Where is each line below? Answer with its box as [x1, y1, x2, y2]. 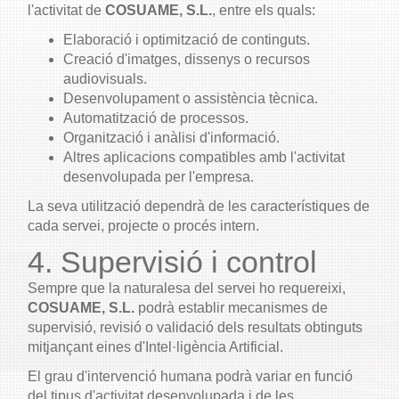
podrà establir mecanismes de [134, 300, 328, 315]
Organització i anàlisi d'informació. [63, 130, 280, 145]
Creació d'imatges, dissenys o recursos [63, 52, 310, 67]
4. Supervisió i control [28, 245, 317, 279]
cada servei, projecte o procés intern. [28, 218, 259, 233]
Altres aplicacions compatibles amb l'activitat [63, 150, 345, 165]
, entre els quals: [212, 3, 315, 18]
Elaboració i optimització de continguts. [63, 32, 310, 47]
